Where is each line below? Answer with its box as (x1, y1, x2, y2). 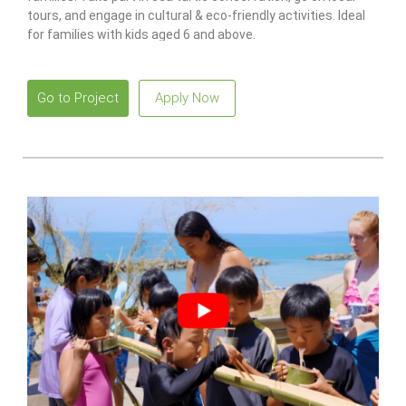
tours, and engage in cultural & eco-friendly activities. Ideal (27, 8, 365, 24)
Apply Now (155, 90, 219, 107)
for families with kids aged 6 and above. (27, 27, 256, 43)
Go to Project (37, 90, 119, 107)
